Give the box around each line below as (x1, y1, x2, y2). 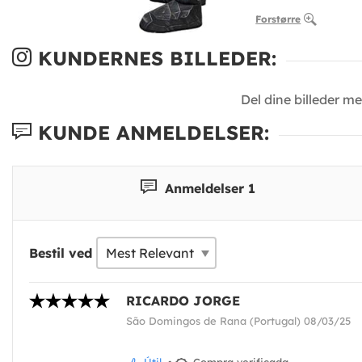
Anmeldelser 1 (160, 179, 255, 196)
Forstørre (255, 13, 301, 26)
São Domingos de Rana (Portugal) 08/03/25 (126, 314, 351, 328)
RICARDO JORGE (126, 293, 240, 309)
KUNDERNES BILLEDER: (32, 46, 276, 71)
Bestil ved (29, 245, 92, 262)
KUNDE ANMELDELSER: (32, 120, 269, 145)
